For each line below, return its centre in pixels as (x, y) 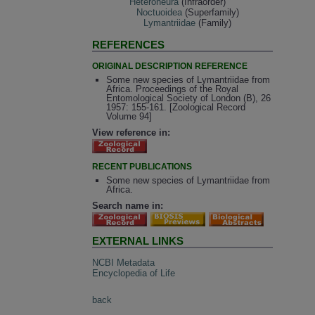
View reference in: (131, 132)
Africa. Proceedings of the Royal (172, 89)
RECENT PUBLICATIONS (142, 166)
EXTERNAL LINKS (138, 241)
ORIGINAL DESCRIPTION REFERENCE (170, 66)
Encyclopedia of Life (134, 273)
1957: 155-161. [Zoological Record (175, 108)
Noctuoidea (160, 12)
